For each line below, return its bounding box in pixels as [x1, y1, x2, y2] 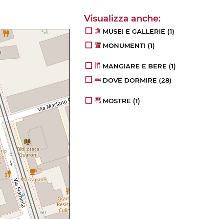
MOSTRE [103, 97, 131, 105]
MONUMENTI [103, 42, 146, 50]
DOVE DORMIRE [103, 76, 157, 85]
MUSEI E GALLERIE [103, 27, 166, 36]
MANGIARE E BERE [103, 62, 167, 70]
